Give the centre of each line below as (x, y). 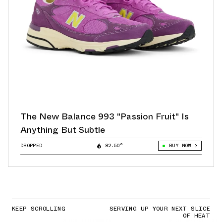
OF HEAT (196, 216)
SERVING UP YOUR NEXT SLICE (160, 209)
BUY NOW (180, 146)
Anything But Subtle (63, 130)
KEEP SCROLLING (39, 209)
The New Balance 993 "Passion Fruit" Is (105, 117)
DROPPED (31, 146)
